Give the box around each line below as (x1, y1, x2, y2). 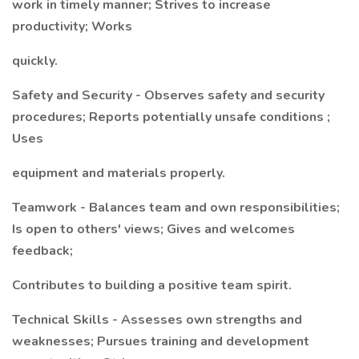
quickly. (12, 52, 58, 70)
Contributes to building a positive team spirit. (12, 276, 292, 294)
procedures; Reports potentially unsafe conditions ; (12, 108, 330, 126)
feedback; (12, 242, 73, 260)
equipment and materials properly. (12, 164, 225, 182)
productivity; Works (12, 18, 132, 35)
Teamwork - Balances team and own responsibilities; (12, 199, 340, 216)
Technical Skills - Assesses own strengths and (12, 311, 302, 329)
